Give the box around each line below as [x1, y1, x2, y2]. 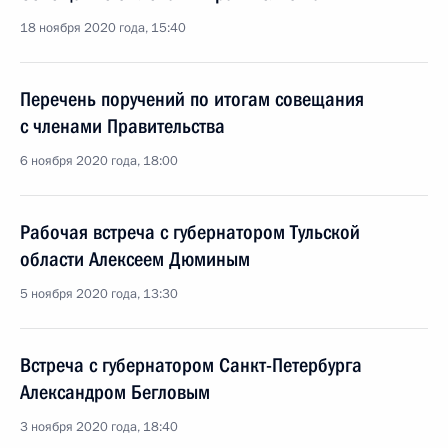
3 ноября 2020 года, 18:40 [20, 418, 178, 436]
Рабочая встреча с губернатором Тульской [20, 220, 360, 244]
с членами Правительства [20, 114, 225, 138]
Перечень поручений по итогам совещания [20, 87, 364, 111]
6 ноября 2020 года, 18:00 [20, 152, 178, 170]
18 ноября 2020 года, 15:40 [20, 19, 186, 37]
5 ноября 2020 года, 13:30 [20, 285, 178, 303]
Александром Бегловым [20, 380, 210, 404]
